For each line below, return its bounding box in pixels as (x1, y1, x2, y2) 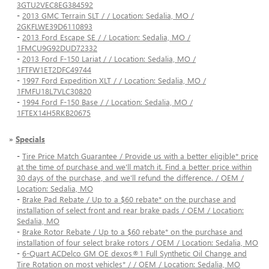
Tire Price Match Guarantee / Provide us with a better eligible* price (22, 151, 258, 162)
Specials (16, 134, 45, 145)
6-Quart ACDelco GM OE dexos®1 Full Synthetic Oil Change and (22, 248, 247, 259)
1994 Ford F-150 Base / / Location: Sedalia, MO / (22, 97, 193, 107)
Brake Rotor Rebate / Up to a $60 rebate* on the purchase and (22, 226, 243, 237)
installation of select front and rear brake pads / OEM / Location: (17, 205, 244, 216)
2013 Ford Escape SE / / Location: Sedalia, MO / (22, 32, 190, 43)
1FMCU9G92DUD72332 (17, 43, 97, 53)
